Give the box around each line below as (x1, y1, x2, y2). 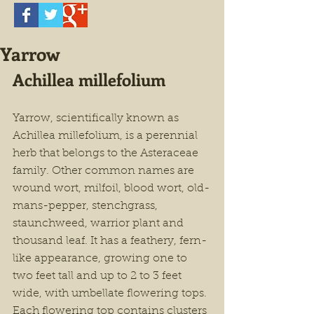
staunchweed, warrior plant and (13, 218, 186, 229)
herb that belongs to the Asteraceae (13, 148, 201, 159)
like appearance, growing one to (13, 253, 190, 264)
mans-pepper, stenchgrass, (13, 200, 161, 212)
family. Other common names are (13, 165, 197, 177)
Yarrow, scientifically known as (13, 113, 182, 124)
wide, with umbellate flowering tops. (13, 288, 210, 299)
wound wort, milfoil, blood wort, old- (13, 183, 210, 194)
